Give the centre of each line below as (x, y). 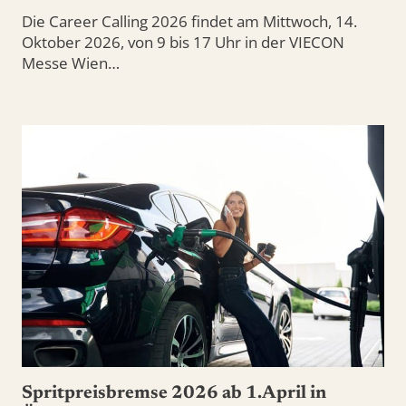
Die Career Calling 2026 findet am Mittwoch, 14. (189, 22)
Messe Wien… (71, 63)
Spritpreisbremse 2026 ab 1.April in (174, 393)
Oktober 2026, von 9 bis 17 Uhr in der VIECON (183, 43)
